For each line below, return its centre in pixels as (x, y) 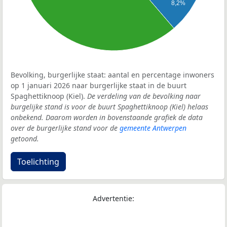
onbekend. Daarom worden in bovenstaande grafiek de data (107, 118)
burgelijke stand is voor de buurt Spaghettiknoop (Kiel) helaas (109, 107)
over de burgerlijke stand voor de (65, 128)
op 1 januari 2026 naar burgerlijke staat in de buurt (99, 86)
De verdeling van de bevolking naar (144, 96)
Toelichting (38, 162)
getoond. (25, 139)
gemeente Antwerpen (153, 128)
